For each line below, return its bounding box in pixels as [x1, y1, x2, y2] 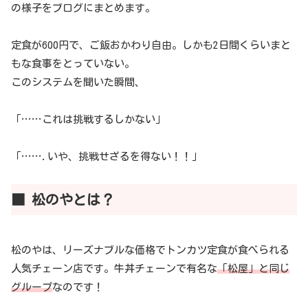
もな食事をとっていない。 [11, 58, 135, 69]
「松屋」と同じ [217, 263, 289, 274]
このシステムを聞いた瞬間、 [11, 76, 145, 87]
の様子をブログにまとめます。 [11, 2, 155, 13]
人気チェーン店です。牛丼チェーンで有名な [11, 263, 217, 274]
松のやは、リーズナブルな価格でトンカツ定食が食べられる [11, 244, 289, 255]
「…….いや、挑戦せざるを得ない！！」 [11, 151, 202, 162]
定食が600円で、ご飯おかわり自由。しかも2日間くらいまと [11, 39, 291, 50]
